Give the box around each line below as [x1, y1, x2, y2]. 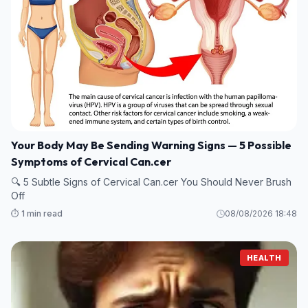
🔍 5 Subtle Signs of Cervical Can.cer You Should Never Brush [11, 175, 291, 188]
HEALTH [246, 252, 282, 263]
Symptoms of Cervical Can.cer [11, 154, 171, 168]
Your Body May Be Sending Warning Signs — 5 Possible [11, 137, 291, 152]
